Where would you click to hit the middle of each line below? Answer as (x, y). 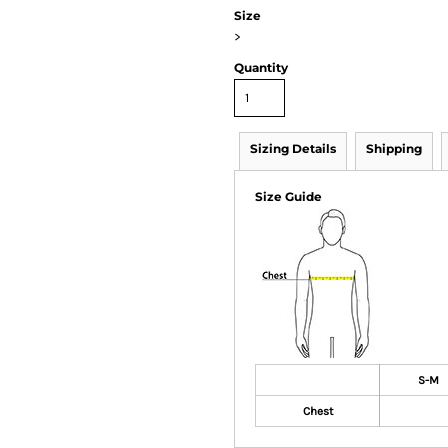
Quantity (261, 67)
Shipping (394, 148)
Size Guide (288, 196)
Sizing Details (293, 148)
